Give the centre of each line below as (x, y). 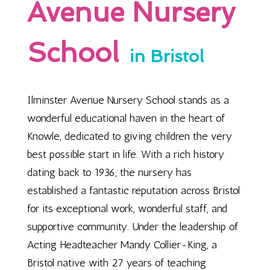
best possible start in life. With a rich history (125, 154)
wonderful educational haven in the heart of (126, 118)
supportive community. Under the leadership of (132, 227)
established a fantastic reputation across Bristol (133, 190)
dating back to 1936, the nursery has (109, 172)
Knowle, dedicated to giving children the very (129, 136)
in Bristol (166, 56)
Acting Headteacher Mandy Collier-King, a (122, 245)
